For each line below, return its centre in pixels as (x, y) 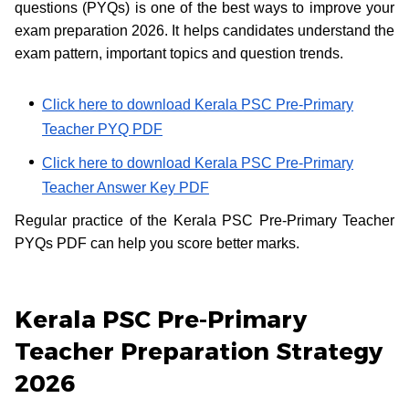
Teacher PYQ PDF (102, 129)
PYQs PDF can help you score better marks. (157, 243)
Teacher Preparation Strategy (199, 351)
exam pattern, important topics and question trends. (181, 53)
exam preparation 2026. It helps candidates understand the (204, 30)
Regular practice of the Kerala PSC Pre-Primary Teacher (204, 220)
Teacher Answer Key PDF (126, 187)
